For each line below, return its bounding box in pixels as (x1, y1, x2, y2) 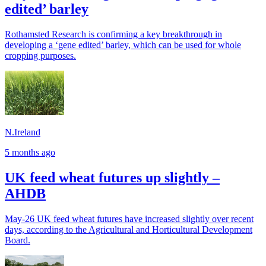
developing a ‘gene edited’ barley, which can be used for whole (5, 40, 241, 50)
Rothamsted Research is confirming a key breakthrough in (5, 29, 222, 40)
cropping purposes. (5, 50, 76, 61)
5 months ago (5, 147, 55, 158)
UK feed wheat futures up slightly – (5, 170, 220, 186)
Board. (5, 235, 30, 245)
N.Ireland (5, 127, 40, 138)
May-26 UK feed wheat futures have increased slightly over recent (5, 213, 254, 224)
